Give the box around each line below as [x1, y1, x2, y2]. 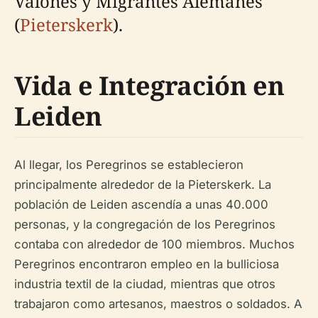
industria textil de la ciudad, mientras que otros [14, 276, 275, 291]
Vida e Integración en [14, 67, 285, 103]
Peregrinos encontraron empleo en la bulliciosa [14, 256, 279, 271]
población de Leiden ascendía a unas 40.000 [14, 197, 268, 212]
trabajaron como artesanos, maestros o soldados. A [14, 296, 302, 311]
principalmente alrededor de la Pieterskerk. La [14, 177, 271, 192]
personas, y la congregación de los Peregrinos [14, 216, 275, 231]
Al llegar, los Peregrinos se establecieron [14, 157, 243, 172]
